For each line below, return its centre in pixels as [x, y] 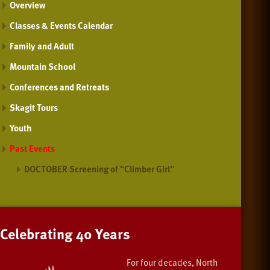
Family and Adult [42, 46]
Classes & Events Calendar [61, 26]
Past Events [32, 149]
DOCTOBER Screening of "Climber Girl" [99, 169]
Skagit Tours [34, 108]
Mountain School [42, 67]
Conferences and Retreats [59, 87]
